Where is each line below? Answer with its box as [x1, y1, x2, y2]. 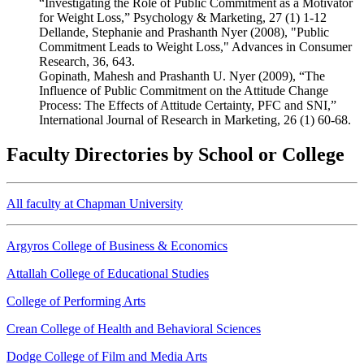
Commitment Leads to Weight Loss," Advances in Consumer [39, 40, 352, 54]
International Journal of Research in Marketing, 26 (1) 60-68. [39, 113, 351, 128]
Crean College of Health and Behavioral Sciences [6, 322, 261, 336]
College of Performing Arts [6, 294, 145, 309]
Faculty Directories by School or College [6, 144, 344, 166]
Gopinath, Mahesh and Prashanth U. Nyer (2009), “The [39, 69, 325, 84]
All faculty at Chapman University [6, 197, 183, 211]
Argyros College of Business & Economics [6, 239, 227, 253]
